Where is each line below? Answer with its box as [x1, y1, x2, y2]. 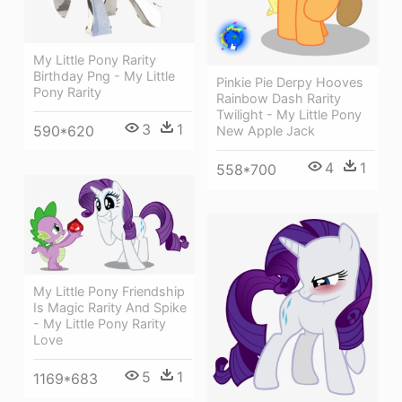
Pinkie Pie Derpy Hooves [216, 74, 363, 91]
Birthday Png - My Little [33, 68, 175, 84]
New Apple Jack [216, 123, 315, 139]
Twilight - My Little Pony [216, 107, 362, 123]
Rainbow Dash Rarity [216, 91, 341, 107]
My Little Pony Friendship [33, 284, 185, 300]
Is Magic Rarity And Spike [33, 300, 187, 316]
